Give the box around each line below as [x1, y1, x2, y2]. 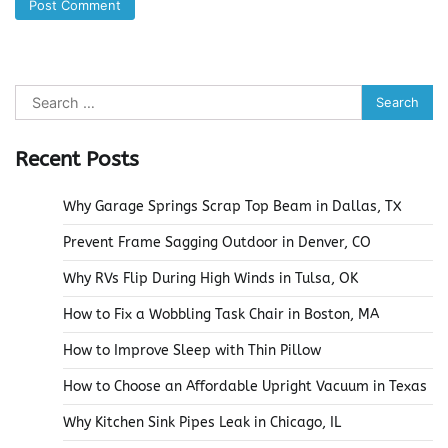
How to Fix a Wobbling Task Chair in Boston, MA [63, 305, 379, 323]
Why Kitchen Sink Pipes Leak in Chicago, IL [63, 413, 341, 431]
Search [14, 85, 65, 105]
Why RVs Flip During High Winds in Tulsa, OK [63, 269, 358, 287]
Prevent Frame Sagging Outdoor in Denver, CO [63, 233, 371, 251]
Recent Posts [15, 146, 139, 171]
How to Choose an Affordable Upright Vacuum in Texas [63, 377, 427, 395]
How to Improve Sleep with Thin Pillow [63, 341, 321, 359]
